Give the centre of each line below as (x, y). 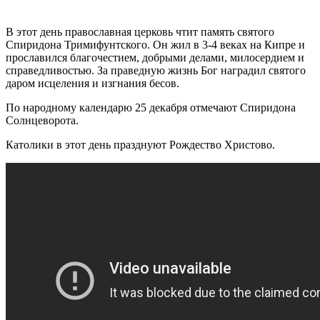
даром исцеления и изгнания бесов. (92, 83)
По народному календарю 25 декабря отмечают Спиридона (151, 107)
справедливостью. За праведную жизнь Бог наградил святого (156, 70)
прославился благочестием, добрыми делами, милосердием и (155, 57)
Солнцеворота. (42, 120)
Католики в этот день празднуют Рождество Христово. (140, 144)
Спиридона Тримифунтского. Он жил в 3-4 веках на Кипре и (155, 44)
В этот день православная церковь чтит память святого (140, 31)
